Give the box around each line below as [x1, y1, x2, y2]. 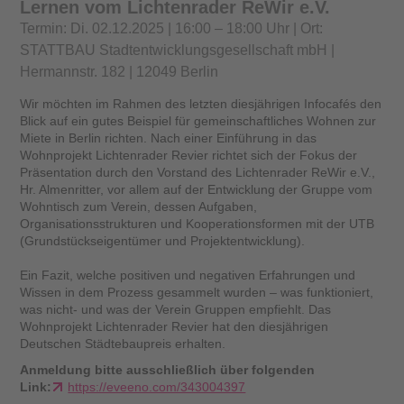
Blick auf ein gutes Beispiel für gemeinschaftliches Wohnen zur [20, 114, 377, 129]
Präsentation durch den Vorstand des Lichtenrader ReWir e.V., [20, 165, 376, 180]
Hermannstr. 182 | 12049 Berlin [20, 63, 219, 79]
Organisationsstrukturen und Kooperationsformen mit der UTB [20, 216, 375, 232]
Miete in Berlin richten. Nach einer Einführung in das [20, 131, 317, 146]
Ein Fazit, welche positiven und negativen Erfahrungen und [20, 268, 356, 283]
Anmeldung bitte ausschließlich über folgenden [20, 363, 316, 378]
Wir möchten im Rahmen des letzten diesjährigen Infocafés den [20, 96, 382, 112]
